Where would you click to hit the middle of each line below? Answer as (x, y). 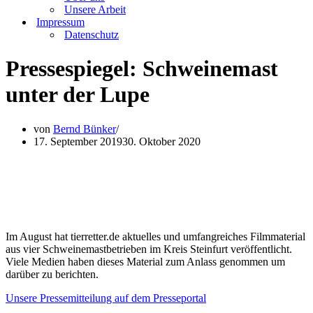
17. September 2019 (78, 141)
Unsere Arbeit (95, 9)
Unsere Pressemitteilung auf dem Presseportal (106, 298)
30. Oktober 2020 (161, 141)
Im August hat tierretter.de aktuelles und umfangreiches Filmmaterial (155, 236)
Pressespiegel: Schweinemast (142, 69)
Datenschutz (92, 35)
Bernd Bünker (85, 129)
